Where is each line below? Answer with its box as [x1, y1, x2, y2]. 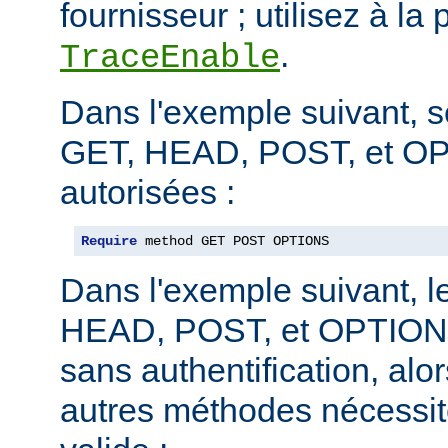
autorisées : [60, 172, 235, 211]
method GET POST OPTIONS [137, 232, 329, 249]
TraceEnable [60, 38, 280, 77]
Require [81, 232, 137, 249]
